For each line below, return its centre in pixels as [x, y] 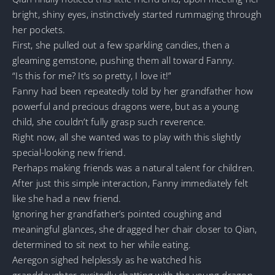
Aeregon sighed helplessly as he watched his [107, 259]
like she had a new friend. [67, 198]
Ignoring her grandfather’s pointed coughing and [117, 213]
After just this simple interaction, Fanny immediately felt [130, 183]
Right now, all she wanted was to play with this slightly [127, 137]
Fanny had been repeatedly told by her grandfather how [133, 91]
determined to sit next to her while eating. [102, 244]
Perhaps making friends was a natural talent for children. [134, 167]
